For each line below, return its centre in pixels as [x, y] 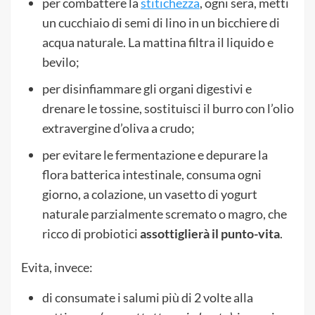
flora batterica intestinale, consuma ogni [152, 174]
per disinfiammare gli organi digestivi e [147, 88]
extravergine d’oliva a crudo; [118, 128]
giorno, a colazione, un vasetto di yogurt [150, 194]
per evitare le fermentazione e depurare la [155, 154]
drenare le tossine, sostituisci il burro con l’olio [168, 108]
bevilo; [61, 62]
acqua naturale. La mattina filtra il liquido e [158, 42]
